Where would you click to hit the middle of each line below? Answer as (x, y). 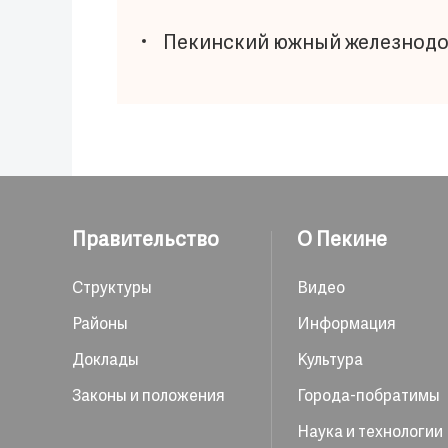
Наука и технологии (370, 433)
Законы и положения (148, 397)
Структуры (112, 289)
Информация (346, 325)
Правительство (145, 240)
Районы (100, 325)
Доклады (105, 361)
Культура (330, 361)
